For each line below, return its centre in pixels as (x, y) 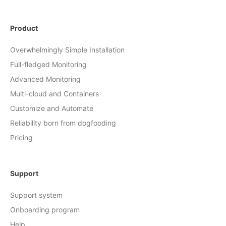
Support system (36, 195)
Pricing (21, 137)
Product (24, 28)
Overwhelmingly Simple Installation (67, 49)
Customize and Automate (52, 108)
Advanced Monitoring (45, 79)
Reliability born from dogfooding (63, 123)
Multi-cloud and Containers (54, 93)
